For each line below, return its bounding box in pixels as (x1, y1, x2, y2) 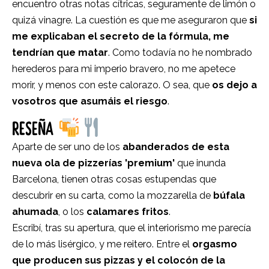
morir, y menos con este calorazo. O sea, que (12, 79, 212, 91)
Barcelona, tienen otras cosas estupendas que (12, 174, 216, 186)
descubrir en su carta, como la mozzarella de (12, 190, 213, 202)
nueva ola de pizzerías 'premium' (12, 157, 175, 169)
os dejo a (212, 79, 257, 91)
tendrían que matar (12, 46, 108, 58)
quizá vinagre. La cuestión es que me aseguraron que (12, 14, 249, 26)
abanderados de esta (122, 141, 229, 153)
